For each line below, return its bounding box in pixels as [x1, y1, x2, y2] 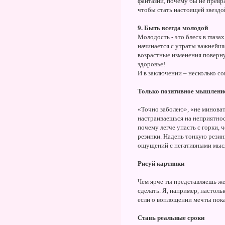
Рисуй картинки [138, 160, 184, 167]
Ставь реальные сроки [138, 214, 204, 221]
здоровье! [138, 60, 165, 68]
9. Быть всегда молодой [138, 24, 208, 32]
